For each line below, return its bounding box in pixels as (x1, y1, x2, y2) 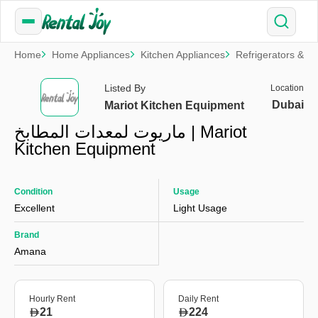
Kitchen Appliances (141, 49, 225, 60)
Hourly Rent (29, 294, 75, 304)
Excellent (14, 202, 55, 214)
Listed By (104, 82, 146, 94)
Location (270, 83, 304, 93)
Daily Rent (178, 294, 219, 304)
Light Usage (173, 202, 227, 214)
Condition (14, 187, 53, 197)
